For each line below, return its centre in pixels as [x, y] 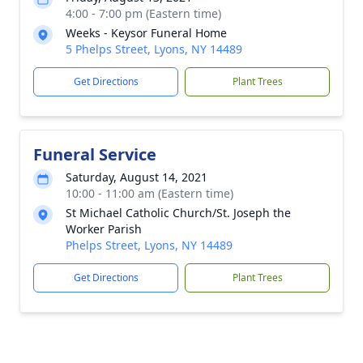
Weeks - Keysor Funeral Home [146, 33]
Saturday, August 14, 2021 [137, 177]
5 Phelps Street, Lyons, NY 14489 [154, 49]
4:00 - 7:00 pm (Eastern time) [143, 13]
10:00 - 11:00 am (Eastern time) [149, 193]
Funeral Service [95, 154]
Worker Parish [104, 229]
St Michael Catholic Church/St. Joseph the [178, 213]
